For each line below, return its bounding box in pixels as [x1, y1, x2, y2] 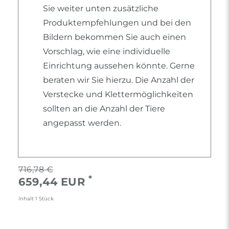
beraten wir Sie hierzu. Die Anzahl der [43, 75, 194, 85]
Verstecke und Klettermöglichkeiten [43, 89, 193, 100]
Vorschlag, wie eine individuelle [43, 47, 170, 57]
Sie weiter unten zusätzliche [43, 4, 158, 14]
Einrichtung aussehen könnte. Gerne [43, 61, 195, 71]
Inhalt [18, 196, 35, 202]
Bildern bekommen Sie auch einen [43, 32, 186, 42]
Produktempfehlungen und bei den [43, 18, 191, 28]
